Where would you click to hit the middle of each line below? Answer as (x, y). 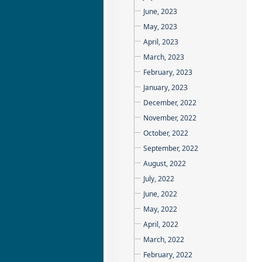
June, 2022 (160, 194)
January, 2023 (166, 87)
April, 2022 (161, 224)
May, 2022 (160, 209)
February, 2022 (168, 255)
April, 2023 (161, 42)
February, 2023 (168, 72)
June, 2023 (160, 11)
